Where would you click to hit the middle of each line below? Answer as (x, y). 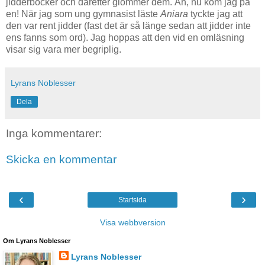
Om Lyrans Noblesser (37, 241)
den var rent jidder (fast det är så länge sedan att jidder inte (128, 26)
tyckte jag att (215, 14)
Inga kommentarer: (54, 134)
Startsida (132, 200)
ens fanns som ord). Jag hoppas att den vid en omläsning (125, 38)
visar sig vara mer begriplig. (64, 50)
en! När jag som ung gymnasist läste (83, 14)
